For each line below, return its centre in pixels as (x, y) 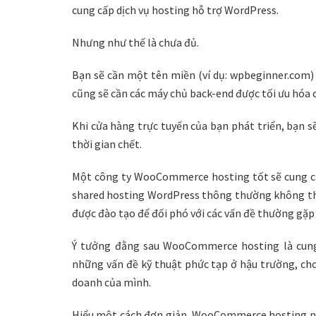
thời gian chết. (107, 144)
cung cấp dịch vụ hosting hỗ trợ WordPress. (175, 10)
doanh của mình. (111, 282)
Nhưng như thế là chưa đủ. (135, 42)
